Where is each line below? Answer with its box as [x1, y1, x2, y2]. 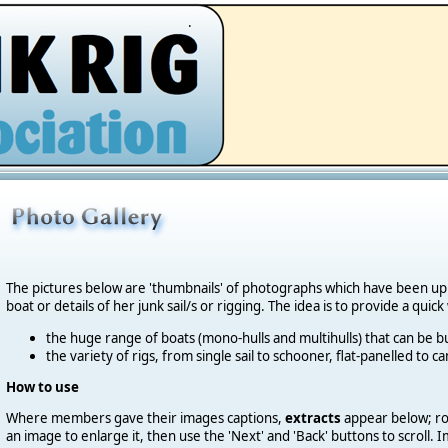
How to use [5, 377, 79, 396]
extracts [284, 409, 341, 428]
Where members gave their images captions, [5, 409, 285, 428]
